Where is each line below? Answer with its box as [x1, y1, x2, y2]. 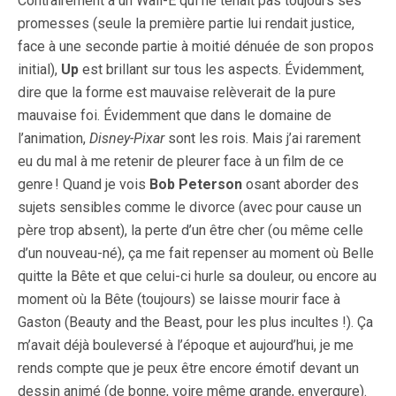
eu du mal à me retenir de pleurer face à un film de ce [18, 153, 344, 171]
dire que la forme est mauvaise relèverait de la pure [18, 84, 336, 102]
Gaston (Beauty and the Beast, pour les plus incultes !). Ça [18, 314, 373, 331]
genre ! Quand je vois [18, 176, 149, 194]
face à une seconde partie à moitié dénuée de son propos [18, 38, 374, 56]
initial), [18, 61, 61, 79]
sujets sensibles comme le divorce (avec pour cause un [18, 199, 362, 217]
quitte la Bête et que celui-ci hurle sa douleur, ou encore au [18, 268, 377, 286]
